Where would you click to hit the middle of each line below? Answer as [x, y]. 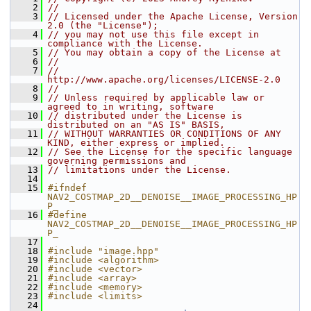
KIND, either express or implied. [136, 143]
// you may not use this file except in [153, 34]
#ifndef [67, 188]
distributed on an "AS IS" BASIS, [136, 125]
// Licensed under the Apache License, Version [173, 16]
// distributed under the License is [145, 116]
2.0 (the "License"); [103, 25]
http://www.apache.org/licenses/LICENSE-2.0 [164, 79]
